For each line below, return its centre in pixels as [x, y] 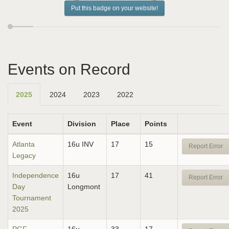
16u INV [81, 144]
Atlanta [24, 144]
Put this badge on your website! [114, 8]
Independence [36, 175]
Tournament [32, 198]
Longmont [84, 187]
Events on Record [69, 69]
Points [156, 124]
